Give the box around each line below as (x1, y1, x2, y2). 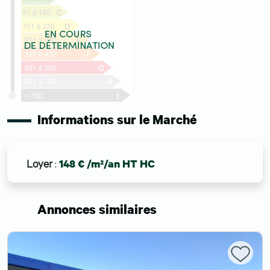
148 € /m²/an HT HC (59, 156, 155, 171)
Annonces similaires (37, 200, 157, 218)
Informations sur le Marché (37, 110, 196, 128)
